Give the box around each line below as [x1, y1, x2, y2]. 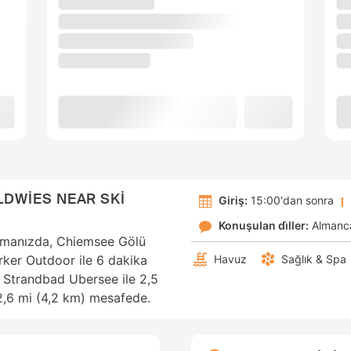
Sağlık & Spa [281, 252, 346, 266]
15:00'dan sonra [248, 194, 334, 208]
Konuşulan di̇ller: [219, 219, 309, 233]
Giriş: [219, 194, 248, 208]
